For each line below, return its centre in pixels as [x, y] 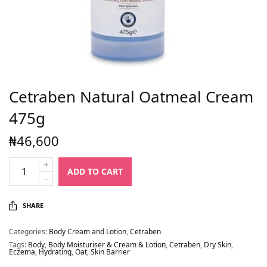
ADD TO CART [95, 171]
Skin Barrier [110, 252]
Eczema [22, 252]
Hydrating [55, 252]
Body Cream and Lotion [88, 232]
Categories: [29, 232]
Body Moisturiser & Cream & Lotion [107, 245]
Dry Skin [218, 245]
